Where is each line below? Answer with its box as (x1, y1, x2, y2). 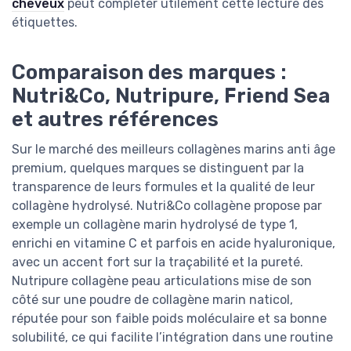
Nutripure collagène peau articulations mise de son (12, 273, 312, 288)
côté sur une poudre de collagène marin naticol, (12, 291, 293, 307)
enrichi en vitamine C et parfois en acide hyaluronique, (12, 235, 335, 251)
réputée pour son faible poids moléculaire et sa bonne (12, 310, 327, 326)
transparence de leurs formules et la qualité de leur (12, 179, 315, 194)
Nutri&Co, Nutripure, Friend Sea (12, 83, 330, 107)
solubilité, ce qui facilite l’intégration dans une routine (12, 329, 333, 345)
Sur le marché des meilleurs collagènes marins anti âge (12, 141, 335, 157)
